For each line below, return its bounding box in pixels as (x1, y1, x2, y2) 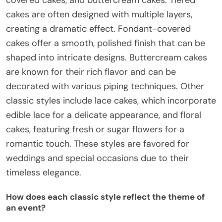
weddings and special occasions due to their (6, 152, 189, 165)
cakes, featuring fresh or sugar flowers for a (6, 123, 184, 136)
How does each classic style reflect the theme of (6, 191, 205, 202)
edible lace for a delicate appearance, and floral (6, 109, 201, 121)
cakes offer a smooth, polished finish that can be (6, 37, 205, 50)
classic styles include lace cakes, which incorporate (6, 95, 216, 107)
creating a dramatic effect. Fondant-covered (6, 23, 191, 35)
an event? (6, 202, 46, 213)
